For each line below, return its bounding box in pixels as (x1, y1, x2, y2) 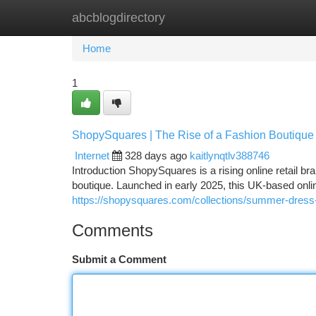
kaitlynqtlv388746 (190, 150, 269, 162)
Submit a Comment (72, 253, 166, 265)
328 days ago (125, 150, 187, 162)
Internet (75, 150, 109, 162)
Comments (72, 221, 153, 240)
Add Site (243, 11, 282, 23)
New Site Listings (142, 11, 222, 23)
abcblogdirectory (72, 11, 165, 25)
